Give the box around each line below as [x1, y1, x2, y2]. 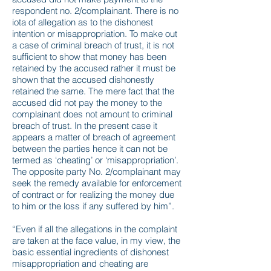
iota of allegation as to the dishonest [12, 16, 153, 28]
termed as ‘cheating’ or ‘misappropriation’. [12, 154, 178, 166]
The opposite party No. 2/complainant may [12, 166, 181, 177]
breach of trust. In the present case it [12, 120, 157, 131]
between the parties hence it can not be [12, 143, 168, 154]
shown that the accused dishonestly [12, 74, 154, 85]
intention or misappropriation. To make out [12, 28, 177, 39]
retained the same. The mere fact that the [12, 85, 174, 97]
